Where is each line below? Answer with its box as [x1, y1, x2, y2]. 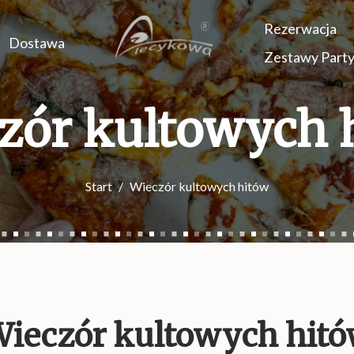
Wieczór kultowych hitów [130, 178, 269, 194]
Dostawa [9, 33, 66, 51]
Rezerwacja [263, 19, 337, 37]
